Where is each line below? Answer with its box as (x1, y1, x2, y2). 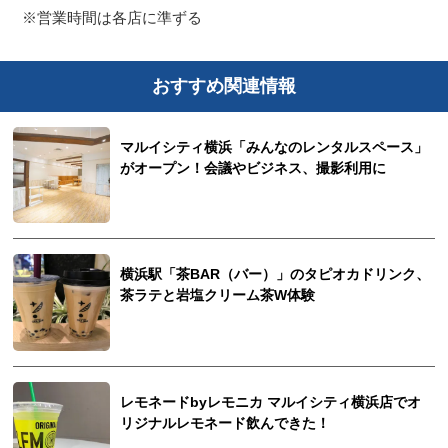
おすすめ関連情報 (152, 76, 296, 97)
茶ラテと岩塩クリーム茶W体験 (120, 288, 316, 304)
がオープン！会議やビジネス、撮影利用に (120, 160, 387, 176)
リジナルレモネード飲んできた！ (120, 416, 331, 432)
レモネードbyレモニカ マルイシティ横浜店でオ (120, 395, 422, 411)
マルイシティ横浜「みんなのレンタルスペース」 (120, 139, 429, 155)
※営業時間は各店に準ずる (22, 8, 203, 26)
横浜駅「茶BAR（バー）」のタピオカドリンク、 (120, 267, 431, 283)
